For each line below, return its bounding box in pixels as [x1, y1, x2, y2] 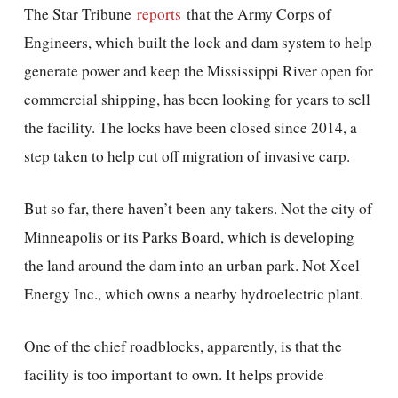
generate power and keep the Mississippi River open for [23, 60, 373, 81]
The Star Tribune [23, 4, 137, 24]
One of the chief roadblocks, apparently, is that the [23, 336, 342, 356]
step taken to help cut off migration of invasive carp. [23, 146, 350, 166]
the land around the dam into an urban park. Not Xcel [23, 255, 360, 275]
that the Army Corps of [180, 4, 331, 24]
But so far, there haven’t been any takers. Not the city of [23, 198, 372, 219]
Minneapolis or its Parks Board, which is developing [23, 227, 354, 247]
